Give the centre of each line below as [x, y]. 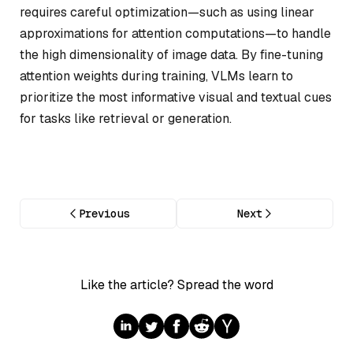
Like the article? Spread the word [176, 285]
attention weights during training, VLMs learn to [156, 76]
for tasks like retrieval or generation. [126, 118]
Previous [104, 214]
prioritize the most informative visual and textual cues [176, 97]
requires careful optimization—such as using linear [167, 12]
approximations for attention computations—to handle [175, 33]
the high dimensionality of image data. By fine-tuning [171, 54]
